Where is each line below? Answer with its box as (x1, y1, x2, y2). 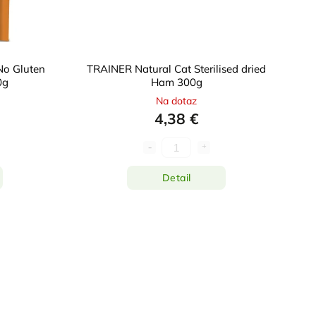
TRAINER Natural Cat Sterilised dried (87, 62, 266, 76)
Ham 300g (150, 75, 202, 90)
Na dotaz (156, 95, 197, 108)
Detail (162, 171, 191, 184)
